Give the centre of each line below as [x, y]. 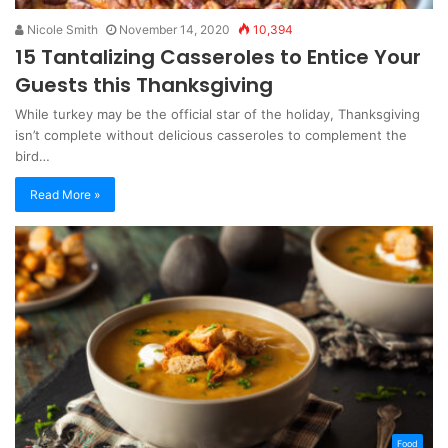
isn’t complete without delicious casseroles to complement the [211, 135]
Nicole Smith [61, 30]
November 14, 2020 [174, 30]
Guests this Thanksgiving [144, 85]
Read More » [65, 195]
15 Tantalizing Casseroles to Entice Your [218, 57]
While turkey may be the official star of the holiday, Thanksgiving [217, 114]
